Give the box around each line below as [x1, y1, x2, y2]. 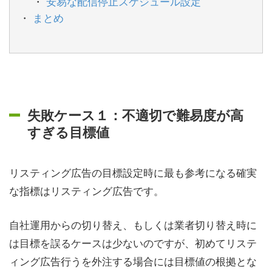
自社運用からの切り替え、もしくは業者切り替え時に [9, 216, 257, 232]
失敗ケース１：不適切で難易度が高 [27, 105, 243, 124]
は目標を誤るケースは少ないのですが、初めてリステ [9, 234, 257, 250]
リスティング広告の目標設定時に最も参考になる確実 [9, 165, 257, 180]
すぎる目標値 [27, 122, 109, 141]
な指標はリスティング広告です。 [9, 183, 164, 198]
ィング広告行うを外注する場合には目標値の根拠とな [9, 253, 257, 268]
